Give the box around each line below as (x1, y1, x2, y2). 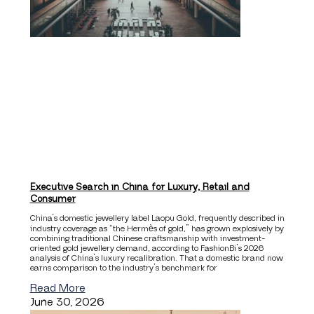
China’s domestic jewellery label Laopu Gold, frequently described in (29, 213, 285, 223)
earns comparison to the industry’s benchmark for (29, 263, 217, 273)
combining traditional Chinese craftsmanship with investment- (29, 233, 266, 243)
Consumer (29, 193, 76, 205)
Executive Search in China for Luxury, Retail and (29, 181, 250, 193)
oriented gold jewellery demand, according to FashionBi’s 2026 (29, 243, 264, 253)
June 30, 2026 (29, 295, 104, 309)
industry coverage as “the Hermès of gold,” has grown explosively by (29, 224, 284, 233)
